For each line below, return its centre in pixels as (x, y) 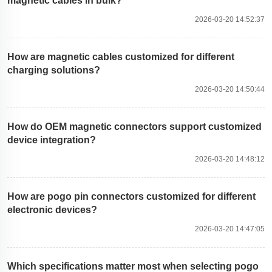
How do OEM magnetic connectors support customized (134, 126)
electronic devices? (52, 209)
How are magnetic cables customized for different (121, 56)
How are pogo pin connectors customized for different (131, 196)
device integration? (52, 140)
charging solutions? (54, 70)
